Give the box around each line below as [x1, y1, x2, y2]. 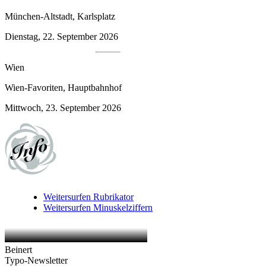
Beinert [5, 245, 32, 255]
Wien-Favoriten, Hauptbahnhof [5, 82, 122, 93]
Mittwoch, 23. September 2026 [5, 102, 121, 113]
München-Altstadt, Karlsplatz [5, 11, 115, 21]
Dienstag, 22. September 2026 [5, 31, 118, 42]
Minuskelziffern [93, 202, 153, 213]
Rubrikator [93, 192, 134, 202]
